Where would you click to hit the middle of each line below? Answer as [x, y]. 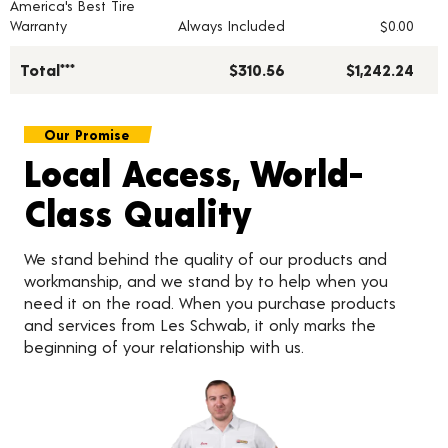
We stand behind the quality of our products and [205, 259]
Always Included [231, 26]
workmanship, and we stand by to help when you [206, 281]
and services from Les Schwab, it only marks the [200, 325]
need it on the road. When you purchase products [210, 303]
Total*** [47, 70]
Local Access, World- [193, 173]
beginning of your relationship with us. [164, 347]
